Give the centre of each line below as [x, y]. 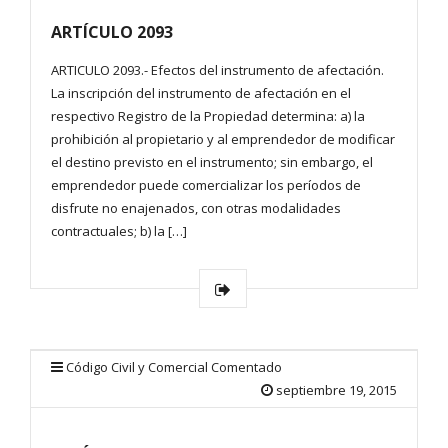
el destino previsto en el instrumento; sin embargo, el [212, 162]
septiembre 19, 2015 [336, 390]
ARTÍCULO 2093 [112, 32]
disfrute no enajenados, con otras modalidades [196, 208]
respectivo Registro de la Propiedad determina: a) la [208, 116]
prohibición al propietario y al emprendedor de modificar [223, 139]
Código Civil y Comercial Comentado [174, 367]
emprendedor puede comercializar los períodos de [206, 185]
